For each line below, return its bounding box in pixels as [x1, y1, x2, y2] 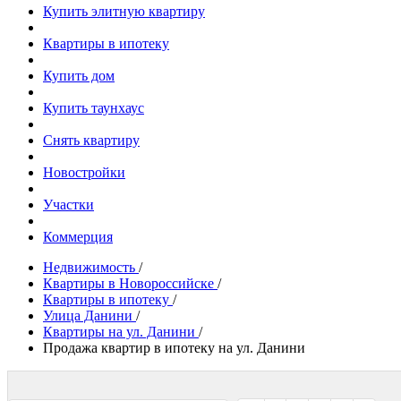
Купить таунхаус [43, 99, 144, 115]
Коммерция [43, 228, 113, 244]
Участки [43, 196, 94, 212]
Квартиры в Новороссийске [43, 275, 214, 291]
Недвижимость [43, 259, 135, 275]
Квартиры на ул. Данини [43, 323, 195, 339]
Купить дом [43, 67, 115, 83]
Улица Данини [43, 307, 132, 323]
